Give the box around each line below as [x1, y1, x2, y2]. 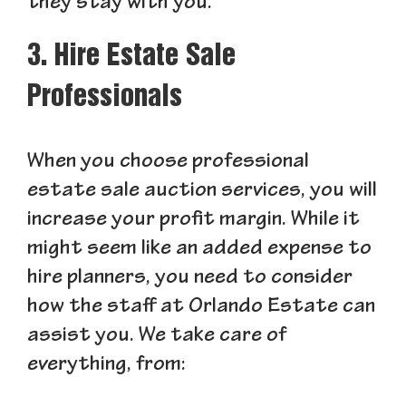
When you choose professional [27, 151, 309, 175]
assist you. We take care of [27, 325, 286, 349]
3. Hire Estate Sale [27, 43, 236, 72]
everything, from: [27, 354, 186, 378]
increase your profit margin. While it [27, 209, 360, 233]
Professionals [27, 84, 182, 112]
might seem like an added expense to [27, 238, 372, 262]
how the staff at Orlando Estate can [27, 296, 375, 320]
